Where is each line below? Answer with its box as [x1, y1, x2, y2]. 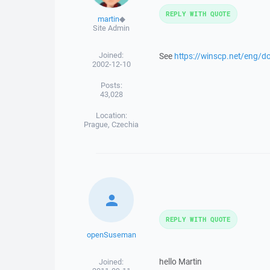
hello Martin [159, 256, 202, 267]
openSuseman [86, 230, 136, 240]
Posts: [100, 80, 122, 90]
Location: [95, 110, 127, 121]
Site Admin [93, 23, 130, 33]
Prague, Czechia [84, 119, 139, 130]
